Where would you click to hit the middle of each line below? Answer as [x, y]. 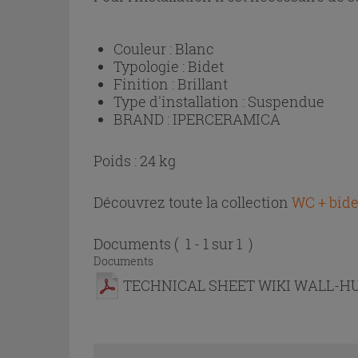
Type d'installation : [181, 101]
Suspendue [286, 101]
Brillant [203, 84]
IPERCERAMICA [227, 119]
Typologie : [151, 66]
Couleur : [144, 49]
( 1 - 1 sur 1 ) [214, 244]
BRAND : [143, 119]
